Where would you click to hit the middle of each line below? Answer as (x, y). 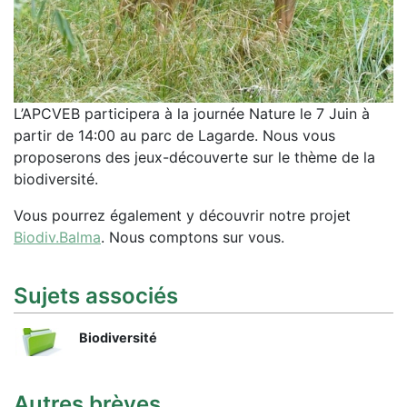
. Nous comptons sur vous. (193, 238)
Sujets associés (96, 296)
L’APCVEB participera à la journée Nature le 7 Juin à (192, 114)
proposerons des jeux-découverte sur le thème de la (194, 158)
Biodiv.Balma (57, 238)
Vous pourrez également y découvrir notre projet (182, 216)
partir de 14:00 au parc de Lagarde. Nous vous (174, 136)
